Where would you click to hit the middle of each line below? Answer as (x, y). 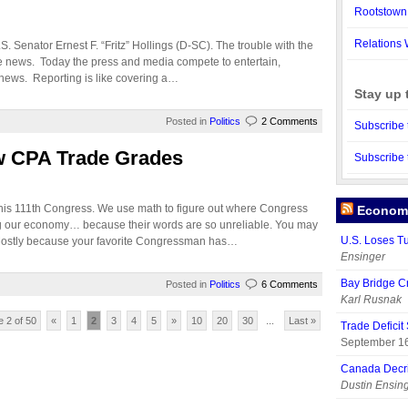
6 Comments (290, 284)
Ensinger (363, 257)
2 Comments (290, 121)
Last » (302, 321)
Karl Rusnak (371, 300)
